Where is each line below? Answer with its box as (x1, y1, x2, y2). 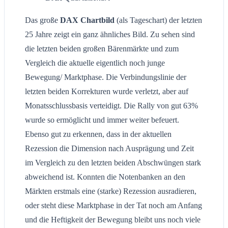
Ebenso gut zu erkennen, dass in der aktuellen (25, 130, 172, 139)
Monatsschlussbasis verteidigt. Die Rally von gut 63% (25, 101, 198, 110)
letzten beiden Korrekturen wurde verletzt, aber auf (25, 87, 188, 96)
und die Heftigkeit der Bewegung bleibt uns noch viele (25, 215, 201, 224)
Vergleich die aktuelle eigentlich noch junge (25, 59, 165, 68)
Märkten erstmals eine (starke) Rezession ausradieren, (25, 187, 196, 196)
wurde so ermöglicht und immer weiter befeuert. (25, 116, 179, 125)
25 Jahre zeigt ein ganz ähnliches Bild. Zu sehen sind (25, 30, 195, 39)
